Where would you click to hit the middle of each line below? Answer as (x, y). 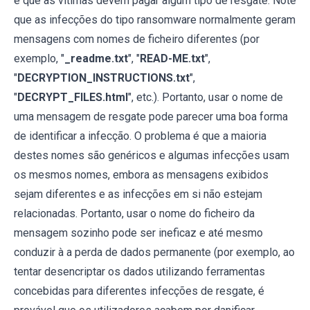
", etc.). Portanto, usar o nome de (206, 97)
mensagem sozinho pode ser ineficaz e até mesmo (138, 232)
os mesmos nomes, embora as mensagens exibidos (141, 174)
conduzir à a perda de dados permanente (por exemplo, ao (154, 252)
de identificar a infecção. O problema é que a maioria (140, 136)
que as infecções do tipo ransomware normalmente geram (155, 19)
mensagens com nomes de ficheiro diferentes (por (137, 39)
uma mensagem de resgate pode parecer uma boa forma (151, 116)
